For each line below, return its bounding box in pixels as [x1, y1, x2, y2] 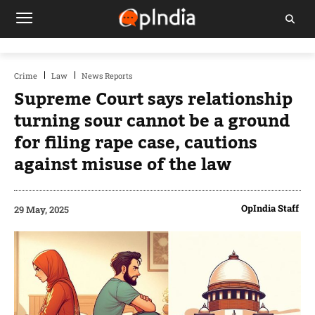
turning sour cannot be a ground [14, 104, 290, 139]
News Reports [82, 70, 132, 81]
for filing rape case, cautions [14, 126, 257, 160]
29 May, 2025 [14, 202, 69, 216]
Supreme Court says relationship [14, 82, 292, 117]
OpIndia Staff [241, 202, 299, 214]
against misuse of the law [14, 148, 231, 182]
